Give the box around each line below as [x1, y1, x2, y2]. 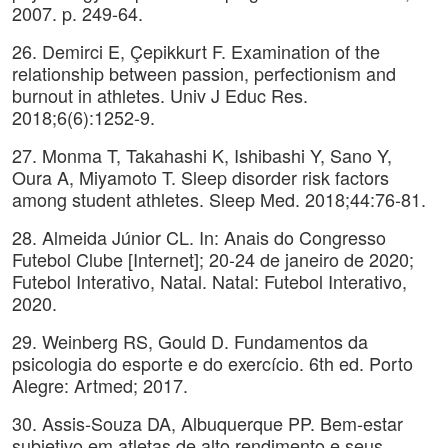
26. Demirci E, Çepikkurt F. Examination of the [12, 38, 380, 64]
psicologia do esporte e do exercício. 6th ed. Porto [12, 350, 413, 376]
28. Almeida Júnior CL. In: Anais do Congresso [12, 224, 386, 250]
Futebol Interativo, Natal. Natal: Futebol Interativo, [12, 268, 407, 294]
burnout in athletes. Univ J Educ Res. [12, 82, 308, 108]
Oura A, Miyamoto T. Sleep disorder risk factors [12, 164, 389, 190]
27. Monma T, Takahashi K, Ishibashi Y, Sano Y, [12, 142, 392, 168]
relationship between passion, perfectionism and [12, 60, 396, 86]
